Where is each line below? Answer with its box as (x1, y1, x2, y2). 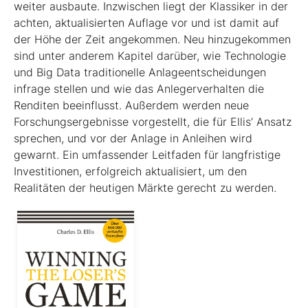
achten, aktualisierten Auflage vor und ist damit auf (14, 15, 279, 30)
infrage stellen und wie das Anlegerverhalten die (14, 81, 264, 96)
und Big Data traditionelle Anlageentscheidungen (14, 65, 266, 79)
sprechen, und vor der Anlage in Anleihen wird (14, 131, 252, 145)
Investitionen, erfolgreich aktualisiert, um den (14, 164, 247, 178)
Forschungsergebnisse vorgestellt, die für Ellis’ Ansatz (14, 114, 291, 129)
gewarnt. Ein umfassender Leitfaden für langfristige (14, 147, 280, 162)
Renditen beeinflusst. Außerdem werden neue (14, 98, 249, 112)
